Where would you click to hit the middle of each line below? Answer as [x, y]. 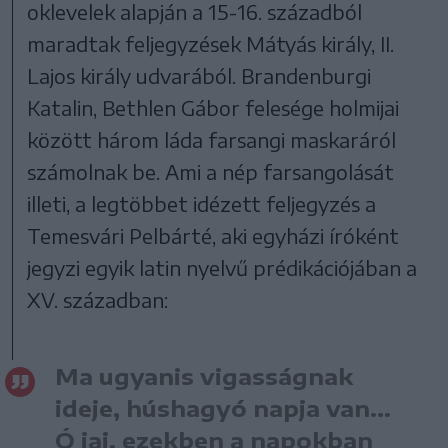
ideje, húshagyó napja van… [223, 407]
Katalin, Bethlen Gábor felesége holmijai [213, 107]
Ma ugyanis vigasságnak [204, 375]
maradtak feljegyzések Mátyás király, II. [211, 43]
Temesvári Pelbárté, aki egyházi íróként [213, 235]
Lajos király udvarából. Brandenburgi [199, 75]
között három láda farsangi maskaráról [212, 139]
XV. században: [98, 299]
